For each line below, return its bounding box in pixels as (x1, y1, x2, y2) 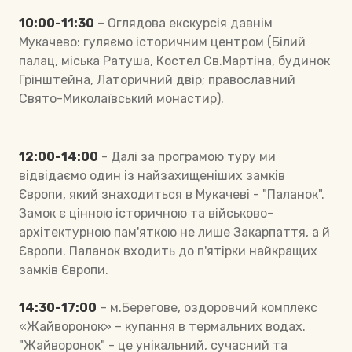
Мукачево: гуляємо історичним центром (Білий (19, 34, 306, 49)
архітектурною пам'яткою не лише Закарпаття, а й (19, 224, 330, 240)
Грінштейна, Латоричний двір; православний (19, 71, 295, 87)
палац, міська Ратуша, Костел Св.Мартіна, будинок (19, 53, 330, 68)
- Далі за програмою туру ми (98, 148, 276, 164)
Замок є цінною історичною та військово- (19, 205, 273, 221)
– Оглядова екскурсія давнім (94, 15, 273, 31)
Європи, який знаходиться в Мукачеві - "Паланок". (19, 186, 324, 202)
